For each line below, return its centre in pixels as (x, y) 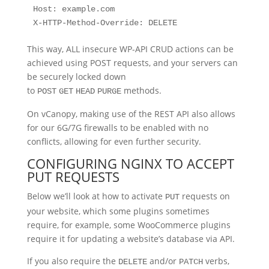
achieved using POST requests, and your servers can (132, 63)
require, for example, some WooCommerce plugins (128, 225)
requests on (204, 196)
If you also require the (72, 261)
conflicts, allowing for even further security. (114, 141)
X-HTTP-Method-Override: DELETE (105, 23)
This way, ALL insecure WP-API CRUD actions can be (130, 49)
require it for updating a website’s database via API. (131, 239)
